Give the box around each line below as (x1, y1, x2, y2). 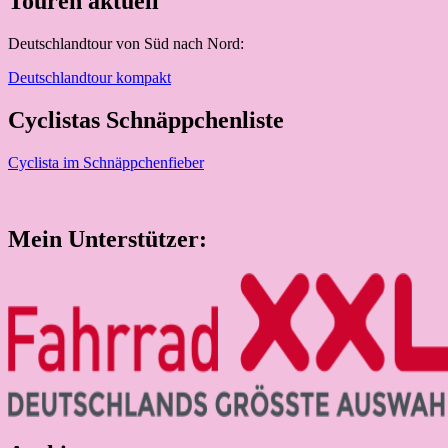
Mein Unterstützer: (8, 225, 207, 252)
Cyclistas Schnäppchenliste (8, 107, 284, 134)
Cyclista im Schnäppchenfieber (8, 154, 204, 172)
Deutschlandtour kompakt (8, 69, 171, 87)
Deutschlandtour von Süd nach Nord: (8, 35, 244, 53)
